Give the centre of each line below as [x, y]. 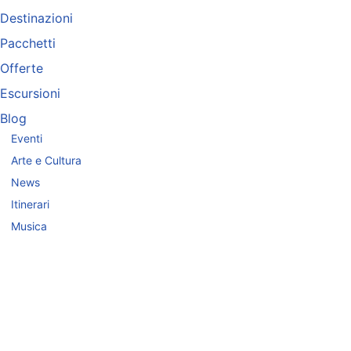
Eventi [27, 139]
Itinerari [30, 204]
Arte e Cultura [46, 161]
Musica [29, 226]
